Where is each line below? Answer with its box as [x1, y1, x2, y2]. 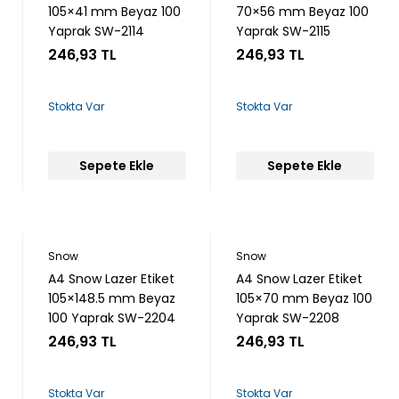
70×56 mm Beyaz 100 [235, 3, 369, 20]
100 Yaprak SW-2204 [47, 309, 175, 327]
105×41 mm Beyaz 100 [47, 3, 181, 20]
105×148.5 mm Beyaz [47, 289, 175, 307]
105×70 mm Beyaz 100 [235, 289, 372, 307]
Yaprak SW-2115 [235, 22, 330, 40]
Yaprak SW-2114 [47, 22, 144, 40]
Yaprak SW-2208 [235, 309, 339, 327]
